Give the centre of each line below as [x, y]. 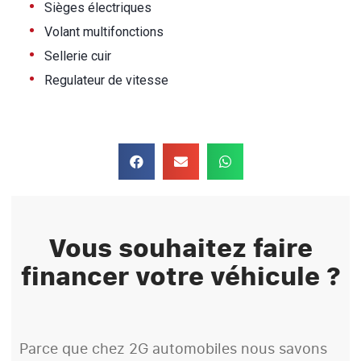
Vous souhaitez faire [180, 247]
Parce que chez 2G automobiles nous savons [173, 348]
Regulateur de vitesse [106, 80]
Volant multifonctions [104, 32]
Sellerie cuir [78, 56]
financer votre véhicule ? [180, 275]
